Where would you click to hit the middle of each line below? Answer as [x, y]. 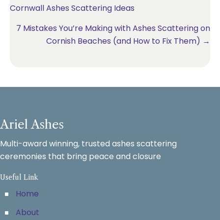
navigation [45, 19]
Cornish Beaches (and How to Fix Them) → [128, 41]
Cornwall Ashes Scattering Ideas [72, 8]
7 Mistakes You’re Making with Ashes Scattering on [113, 28]
